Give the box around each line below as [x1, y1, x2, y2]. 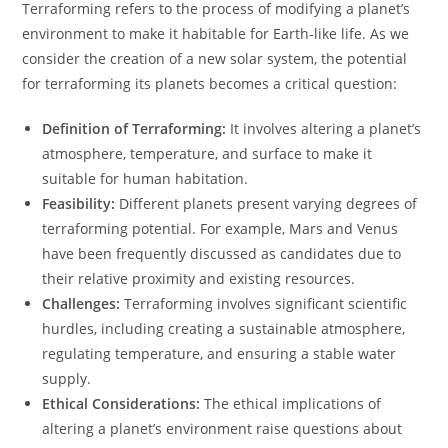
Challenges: [42, 294, 121, 313]
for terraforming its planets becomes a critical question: [22, 74, 398, 93]
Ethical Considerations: [42, 394, 201, 413]
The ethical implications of [200, 394, 382, 413]
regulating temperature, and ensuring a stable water [42, 344, 397, 363]
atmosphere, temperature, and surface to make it [42, 144, 373, 163]
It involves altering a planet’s [226, 119, 422, 138]
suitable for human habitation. [42, 169, 249, 188]
